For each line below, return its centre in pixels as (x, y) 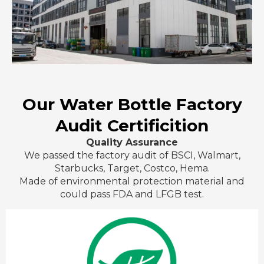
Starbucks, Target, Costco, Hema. (132, 168)
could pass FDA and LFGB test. (132, 194)
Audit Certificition (132, 125)
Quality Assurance (132, 142)
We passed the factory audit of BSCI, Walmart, (132, 155)
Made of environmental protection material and (132, 181)
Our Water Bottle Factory (132, 104)
